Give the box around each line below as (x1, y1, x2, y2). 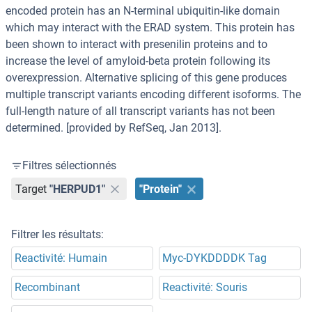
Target (15, 182, 47, 196)
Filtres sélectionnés (22, 159, 116, 173)
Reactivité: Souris (162, 281, 247, 295)
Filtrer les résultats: (11, 228, 104, 242)
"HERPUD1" (49, 182, 106, 196)
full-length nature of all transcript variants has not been (6, 104, 275, 118)
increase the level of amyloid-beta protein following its (6, 54, 270, 68)
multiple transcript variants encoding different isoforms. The (6, 88, 301, 102)
